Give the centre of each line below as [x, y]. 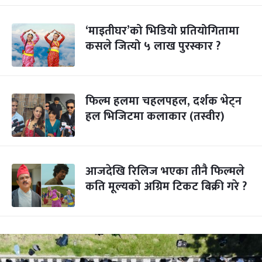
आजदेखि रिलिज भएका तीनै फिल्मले [165, 171]
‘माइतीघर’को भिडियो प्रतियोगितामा [162, 31]
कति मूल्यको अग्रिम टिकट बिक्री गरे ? [166, 187]
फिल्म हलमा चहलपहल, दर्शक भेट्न [163, 101]
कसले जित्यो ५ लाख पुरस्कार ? [153, 46]
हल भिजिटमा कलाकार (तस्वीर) [155, 116]
